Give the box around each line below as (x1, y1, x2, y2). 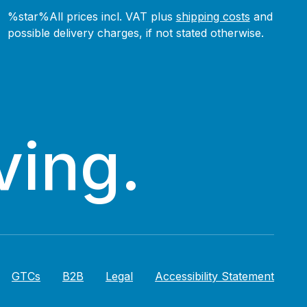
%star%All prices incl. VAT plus (7, 10, 176, 23)
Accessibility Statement (155, 269, 274, 283)
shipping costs (175, 10, 250, 23)
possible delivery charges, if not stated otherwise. (7, 26, 264, 40)
